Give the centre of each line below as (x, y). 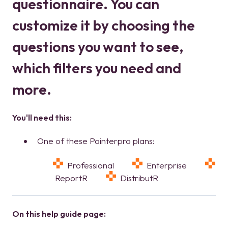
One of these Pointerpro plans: (96, 141)
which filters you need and (97, 68)
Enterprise (174, 165)
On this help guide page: (59, 214)
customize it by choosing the (104, 25)
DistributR (138, 178)
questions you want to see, (98, 46)
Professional (98, 165)
